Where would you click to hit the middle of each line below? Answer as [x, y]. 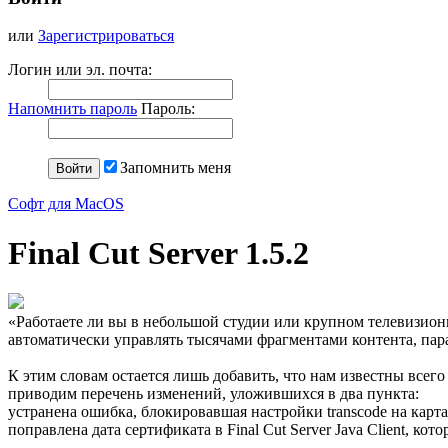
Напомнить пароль [72, 109]
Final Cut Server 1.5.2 [158, 252]
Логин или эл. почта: [80, 70]
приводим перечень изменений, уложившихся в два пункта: [213, 394]
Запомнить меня [175, 168]
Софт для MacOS [66, 204]
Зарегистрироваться [106, 36]
